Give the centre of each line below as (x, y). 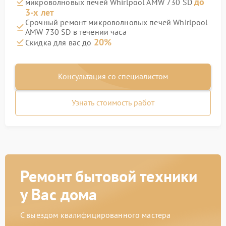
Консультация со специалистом (113, 76)
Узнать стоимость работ (113, 102)
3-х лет (40, 12)
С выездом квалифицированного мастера (96, 215)
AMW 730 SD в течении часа (76, 32)
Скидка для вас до (60, 42)
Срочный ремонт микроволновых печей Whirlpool (117, 22)
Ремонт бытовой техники (109, 176)
